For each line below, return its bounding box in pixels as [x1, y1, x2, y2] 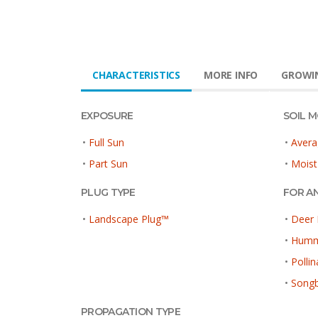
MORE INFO [204, 67, 258, 82]
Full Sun [89, 135, 124, 149]
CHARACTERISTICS [92, 67, 180, 82]
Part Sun [89, 156, 128, 170]
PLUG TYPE [81, 185, 136, 199]
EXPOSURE [81, 109, 133, 122]
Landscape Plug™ [89, 212, 169, 226]
